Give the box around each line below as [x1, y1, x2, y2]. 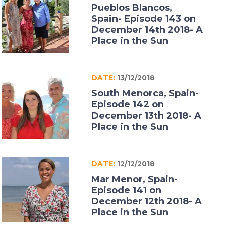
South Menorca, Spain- [91, 88, 199, 99]
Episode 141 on [91, 185, 161, 196]
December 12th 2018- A [91, 196, 202, 207]
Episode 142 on [91, 99, 164, 110]
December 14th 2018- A [91, 24, 203, 35]
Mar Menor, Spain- [91, 174, 178, 185]
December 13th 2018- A [91, 110, 201, 121]
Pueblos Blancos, [91, 2, 172, 13]
